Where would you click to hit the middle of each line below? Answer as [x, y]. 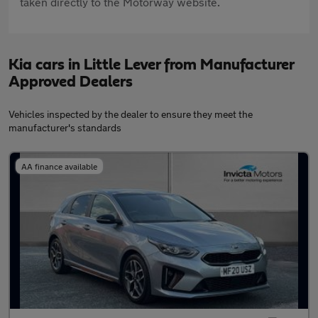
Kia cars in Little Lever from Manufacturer [151, 64]
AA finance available [59, 166]
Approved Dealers [71, 81]
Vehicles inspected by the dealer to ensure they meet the [131, 114]
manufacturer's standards [65, 127]
